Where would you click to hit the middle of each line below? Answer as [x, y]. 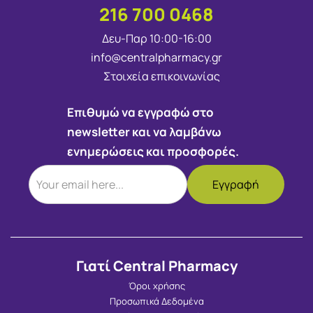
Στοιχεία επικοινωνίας [162, 76]
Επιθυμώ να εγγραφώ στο [140, 112]
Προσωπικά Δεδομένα [156, 301]
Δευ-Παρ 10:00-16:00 [156, 38]
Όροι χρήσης [156, 285]
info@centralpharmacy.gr [156, 57]
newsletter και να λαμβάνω [144, 131]
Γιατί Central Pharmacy [156, 265]
